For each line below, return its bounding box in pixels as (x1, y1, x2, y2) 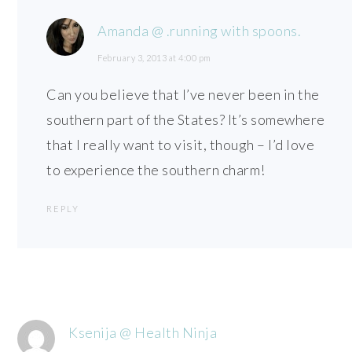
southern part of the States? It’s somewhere (46, 111, 325, 129)
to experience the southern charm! (46, 161, 266, 179)
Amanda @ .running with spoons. (97, 22, 302, 40)
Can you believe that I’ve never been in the (46, 86, 320, 104)
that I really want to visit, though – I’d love (46, 136, 315, 154)
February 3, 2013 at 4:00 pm (97, 53, 211, 64)
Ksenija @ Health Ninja (68, 324, 218, 342)
